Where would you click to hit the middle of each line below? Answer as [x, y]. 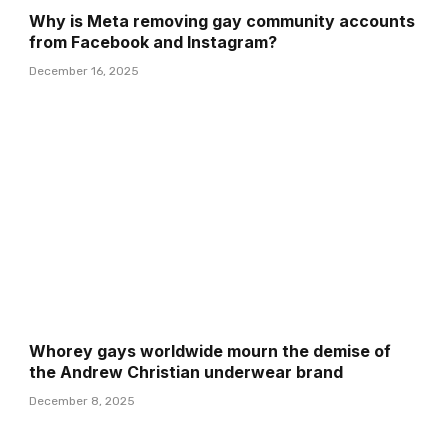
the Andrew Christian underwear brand [186, 371]
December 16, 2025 [84, 70]
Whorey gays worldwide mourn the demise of [210, 350]
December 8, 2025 [82, 400]
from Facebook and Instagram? [153, 41]
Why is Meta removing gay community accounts [222, 20]
